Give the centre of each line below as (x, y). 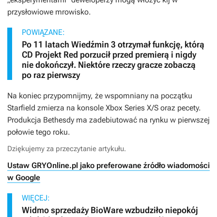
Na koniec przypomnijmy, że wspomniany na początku (100, 96)
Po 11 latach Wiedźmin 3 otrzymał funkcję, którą (113, 45)
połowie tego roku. (39, 132)
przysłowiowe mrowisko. (49, 12)
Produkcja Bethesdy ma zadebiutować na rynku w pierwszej (108, 120)
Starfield (21, 108)
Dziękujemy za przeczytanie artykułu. (67, 149)
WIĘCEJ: (36, 198)
